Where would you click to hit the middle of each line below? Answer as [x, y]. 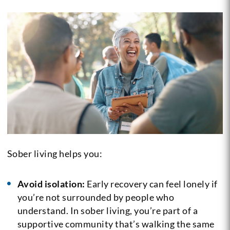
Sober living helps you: [55, 153]
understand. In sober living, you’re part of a [108, 210]
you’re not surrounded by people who [96, 197]
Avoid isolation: [51, 184]
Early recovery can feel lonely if [151, 184]
